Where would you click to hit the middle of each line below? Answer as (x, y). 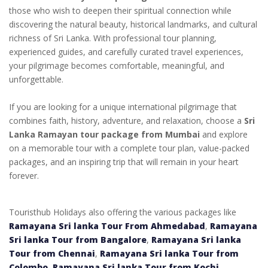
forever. (24, 175)
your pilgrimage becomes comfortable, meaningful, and (117, 65)
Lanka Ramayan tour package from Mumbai (104, 134)
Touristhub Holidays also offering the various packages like (123, 212)
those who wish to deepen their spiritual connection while (120, 10)
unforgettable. (36, 79)
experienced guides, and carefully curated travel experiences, (126, 51)
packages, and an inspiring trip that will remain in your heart (124, 162)
